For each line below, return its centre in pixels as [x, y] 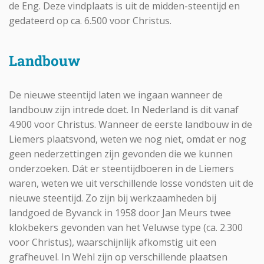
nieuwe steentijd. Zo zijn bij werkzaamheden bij [113, 198]
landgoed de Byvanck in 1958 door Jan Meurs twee [120, 213]
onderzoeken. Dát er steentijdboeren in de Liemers [121, 169]
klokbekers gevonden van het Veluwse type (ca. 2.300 [126, 228]
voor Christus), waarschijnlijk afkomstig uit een [113, 242]
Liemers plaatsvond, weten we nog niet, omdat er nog [128, 139]
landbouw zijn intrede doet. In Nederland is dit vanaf [124, 110]
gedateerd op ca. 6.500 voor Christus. [90, 21]
